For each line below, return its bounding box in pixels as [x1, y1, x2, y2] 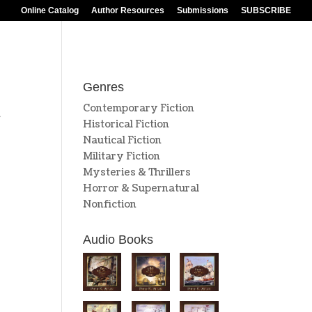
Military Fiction [83, 150, 161, 163]
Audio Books [83, 233, 154, 247]
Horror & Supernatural [83, 182, 200, 195]
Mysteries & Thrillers [83, 166, 192, 179]
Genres [83, 80, 125, 94]
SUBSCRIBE [241, 6, 291, 15]
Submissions [177, 6, 228, 15]
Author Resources [91, 6, 164, 15]
